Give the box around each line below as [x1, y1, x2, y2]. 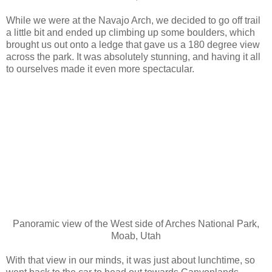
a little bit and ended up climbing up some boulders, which [6, 27, 255, 38]
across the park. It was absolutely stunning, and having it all [6, 52, 260, 63]
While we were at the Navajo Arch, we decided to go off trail [6, 15, 260, 26]
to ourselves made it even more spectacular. [6, 64, 197, 75]
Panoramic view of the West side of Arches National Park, [13, 219, 259, 229]
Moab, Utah [111, 231, 161, 242]
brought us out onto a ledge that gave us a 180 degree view [6, 39, 260, 50]
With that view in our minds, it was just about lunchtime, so [6, 255, 255, 266]
